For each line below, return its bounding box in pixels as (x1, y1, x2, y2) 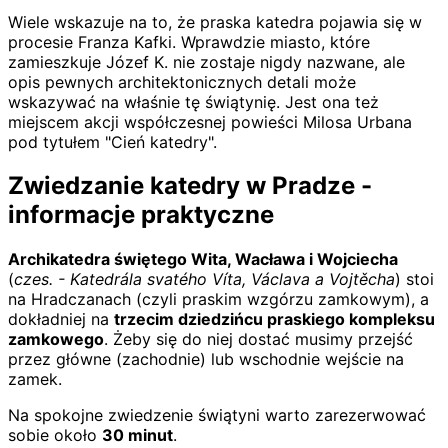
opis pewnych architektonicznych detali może (8, 71, 356, 92)
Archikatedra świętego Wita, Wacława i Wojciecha (8, 249, 398, 270)
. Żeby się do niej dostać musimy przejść (104, 329, 413, 350)
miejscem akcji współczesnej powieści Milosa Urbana (8, 111, 412, 132)
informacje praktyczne (8, 200, 274, 230)
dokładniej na (8, 309, 114, 330)
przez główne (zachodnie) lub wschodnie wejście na (8, 349, 404, 370)
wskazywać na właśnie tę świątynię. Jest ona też (8, 91, 379, 112)
